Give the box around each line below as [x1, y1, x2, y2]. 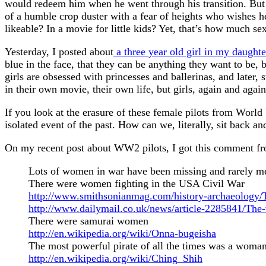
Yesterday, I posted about [5, 45, 113, 58]
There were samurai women [28, 214, 148, 227]
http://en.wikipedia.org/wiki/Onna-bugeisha [28, 227, 216, 239]
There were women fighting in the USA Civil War [28, 177, 245, 189]
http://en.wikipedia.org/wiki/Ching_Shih [28, 252, 202, 264]
